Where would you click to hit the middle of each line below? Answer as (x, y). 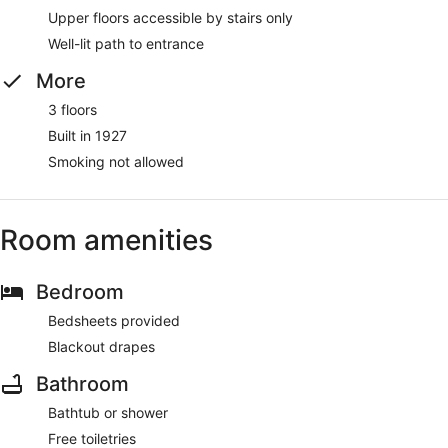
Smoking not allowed (116, 161)
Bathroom (82, 383)
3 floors (72, 109)
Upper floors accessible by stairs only (170, 17)
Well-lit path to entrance (126, 43)
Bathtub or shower (108, 412)
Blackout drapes (101, 346)
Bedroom (80, 291)
